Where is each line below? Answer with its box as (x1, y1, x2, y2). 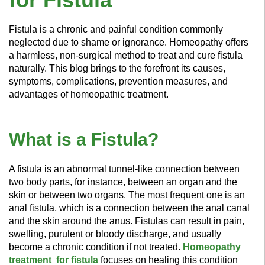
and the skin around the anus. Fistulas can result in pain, (9, 215, 244, 226)
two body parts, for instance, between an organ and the (9, 176, 237, 187)
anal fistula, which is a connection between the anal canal (9, 202, 250, 213)
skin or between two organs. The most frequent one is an (9, 189, 245, 200)
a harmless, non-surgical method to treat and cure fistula (9, 50, 243, 60)
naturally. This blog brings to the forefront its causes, (9, 63, 225, 73)
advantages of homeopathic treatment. (9, 89, 169, 99)
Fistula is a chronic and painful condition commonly (9, 24, 223, 34)
